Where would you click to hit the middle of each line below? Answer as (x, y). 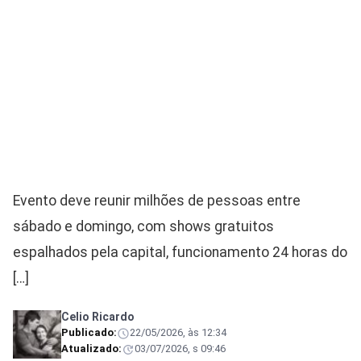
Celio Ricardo (98, 317)
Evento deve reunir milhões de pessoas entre (157, 201)
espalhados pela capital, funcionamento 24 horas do (180, 252)
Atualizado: (91, 349)
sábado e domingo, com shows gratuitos (143, 226)
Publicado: (89, 332)
